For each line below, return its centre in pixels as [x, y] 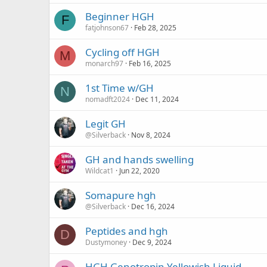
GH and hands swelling [139, 159]
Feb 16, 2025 [150, 63]
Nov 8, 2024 [151, 135]
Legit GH [105, 124]
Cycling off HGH [122, 52]
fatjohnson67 [107, 28]
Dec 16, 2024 [153, 207]
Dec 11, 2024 [157, 99]
